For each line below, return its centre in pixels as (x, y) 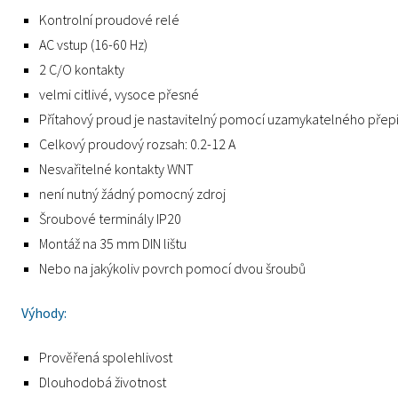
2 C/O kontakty (82, 69)
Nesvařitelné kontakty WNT (116, 169)
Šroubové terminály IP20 (110, 219)
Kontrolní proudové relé (109, 20)
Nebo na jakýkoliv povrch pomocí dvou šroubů (172, 268)
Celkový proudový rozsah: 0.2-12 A (137, 144)
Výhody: (44, 313)
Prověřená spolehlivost (106, 357)
